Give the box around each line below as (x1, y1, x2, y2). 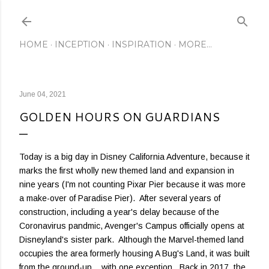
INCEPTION (55, 39, 105, 50)
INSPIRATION (112, 39, 172, 50)
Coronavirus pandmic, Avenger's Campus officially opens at (19, 221, 244, 231)
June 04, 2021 (19, 90, 66, 98)
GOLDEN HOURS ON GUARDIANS (19, 108, 220, 125)
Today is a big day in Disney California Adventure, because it (19, 152, 250, 162)
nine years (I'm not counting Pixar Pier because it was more (19, 180, 246, 189)
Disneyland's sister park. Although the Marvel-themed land (19, 235, 244, 244)
